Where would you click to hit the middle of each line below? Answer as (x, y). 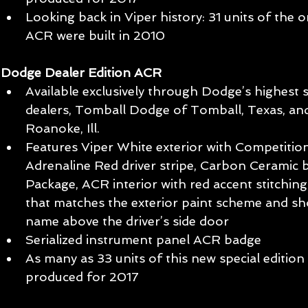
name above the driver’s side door (131, 221)
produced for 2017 (84, 277)
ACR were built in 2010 (97, 36)
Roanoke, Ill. (66, 129)
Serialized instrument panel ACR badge (147, 240)
